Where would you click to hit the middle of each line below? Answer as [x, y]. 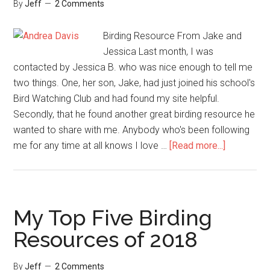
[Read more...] [198, 146]
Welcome [245, 176]
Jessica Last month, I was [159, 52]
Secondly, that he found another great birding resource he [134, 114]
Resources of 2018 [106, 239]
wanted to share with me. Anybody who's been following [132, 130]
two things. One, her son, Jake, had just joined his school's [134, 83]
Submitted [247, 208]
